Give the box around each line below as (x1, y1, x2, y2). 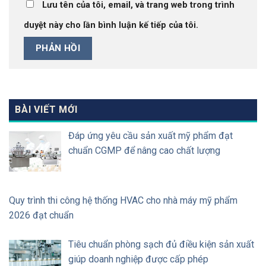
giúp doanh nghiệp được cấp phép (68, 253, 208, 265)
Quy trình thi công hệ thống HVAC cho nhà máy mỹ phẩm (9, 194, 237, 206)
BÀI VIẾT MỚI (15, 103, 78, 115)
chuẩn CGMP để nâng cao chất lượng (68, 144, 220, 156)
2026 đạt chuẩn (9, 209, 74, 221)
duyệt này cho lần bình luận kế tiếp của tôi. (24, 20, 198, 30)
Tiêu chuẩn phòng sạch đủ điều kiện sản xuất (68, 238, 254, 250)
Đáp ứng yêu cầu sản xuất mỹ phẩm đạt (68, 129, 233, 141)
